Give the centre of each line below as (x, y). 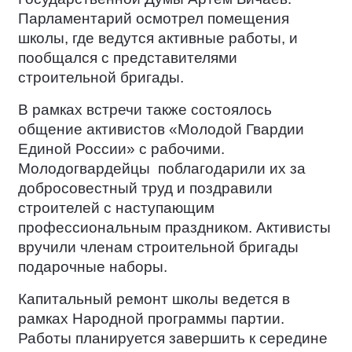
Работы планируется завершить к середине (173, 339)
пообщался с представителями (128, 58)
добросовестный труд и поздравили (145, 189)
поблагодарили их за (232, 169)
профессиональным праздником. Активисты (174, 228)
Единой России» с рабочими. (121, 149)
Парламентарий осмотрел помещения (154, 19)
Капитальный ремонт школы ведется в (154, 299)
